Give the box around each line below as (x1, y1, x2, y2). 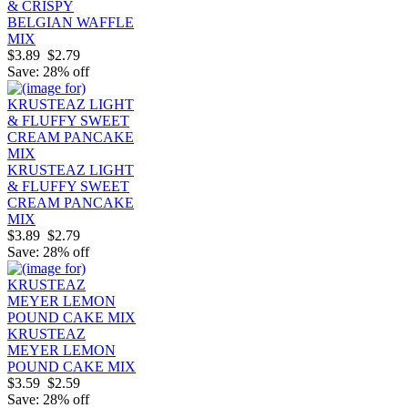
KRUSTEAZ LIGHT (7, 161, 134, 178)
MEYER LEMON (7, 342, 116, 358)
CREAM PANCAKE (7, 194, 134, 210)
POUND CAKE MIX (7, 358, 136, 374)
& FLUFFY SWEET (7, 178, 129, 194)
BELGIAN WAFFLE (7, 14, 134, 30)
